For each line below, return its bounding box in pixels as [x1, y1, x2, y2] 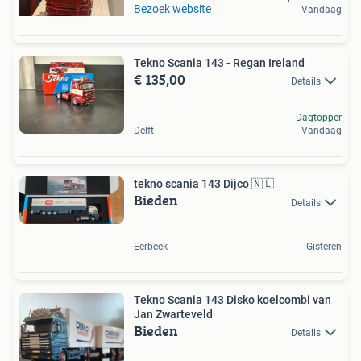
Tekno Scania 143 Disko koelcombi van [134, 293, 331, 306]
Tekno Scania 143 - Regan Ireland [134, 56, 305, 69]
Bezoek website [134, 2, 211, 15]
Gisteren [306, 240, 342, 252]
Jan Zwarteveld [134, 307, 213, 321]
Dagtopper [296, 112, 342, 124]
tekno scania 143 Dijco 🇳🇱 [134, 177, 274, 191]
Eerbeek [134, 240, 168, 252]
